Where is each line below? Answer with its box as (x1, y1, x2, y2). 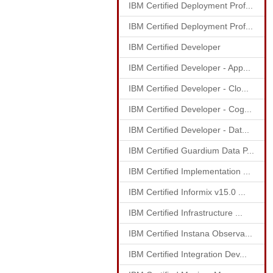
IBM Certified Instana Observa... (129, 229, 252, 238)
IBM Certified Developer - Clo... (129, 83, 249, 93)
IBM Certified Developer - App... (129, 63, 250, 73)
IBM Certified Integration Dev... (129, 249, 247, 259)
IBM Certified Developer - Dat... (129, 125, 249, 135)
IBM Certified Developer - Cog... (129, 104, 252, 114)
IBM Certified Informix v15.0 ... (129, 187, 246, 197)
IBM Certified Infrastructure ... (129, 208, 243, 218)
